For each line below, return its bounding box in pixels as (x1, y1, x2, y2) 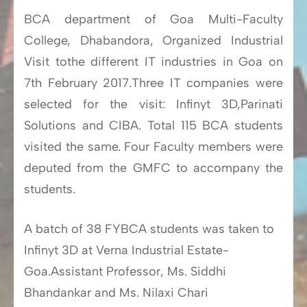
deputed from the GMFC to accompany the (24, 160, 283, 175)
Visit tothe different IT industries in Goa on (24, 54, 283, 69)
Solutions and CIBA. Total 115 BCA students (24, 118, 283, 133)
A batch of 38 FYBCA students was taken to (24, 221, 274, 236)
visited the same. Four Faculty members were (24, 139, 283, 154)
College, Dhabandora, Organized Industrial (24, 33, 283, 48)
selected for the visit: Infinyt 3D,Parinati (24, 97, 283, 112)
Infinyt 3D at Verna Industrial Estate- (24, 243, 229, 258)
